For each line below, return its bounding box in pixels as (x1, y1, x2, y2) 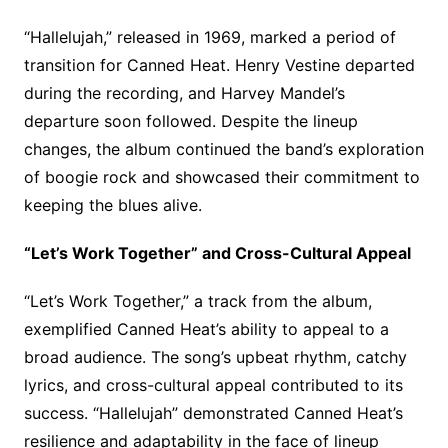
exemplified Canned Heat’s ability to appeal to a (23, 319, 389, 340)
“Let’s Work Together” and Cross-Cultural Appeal (23, 243, 411, 264)
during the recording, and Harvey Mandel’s (23, 83, 345, 104)
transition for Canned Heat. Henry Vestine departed (23, 55, 415, 76)
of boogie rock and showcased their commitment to (23, 167, 420, 188)
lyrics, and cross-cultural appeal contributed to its (23, 375, 403, 396)
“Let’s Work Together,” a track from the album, (23, 291, 372, 312)
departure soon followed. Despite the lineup (23, 111, 358, 132)
